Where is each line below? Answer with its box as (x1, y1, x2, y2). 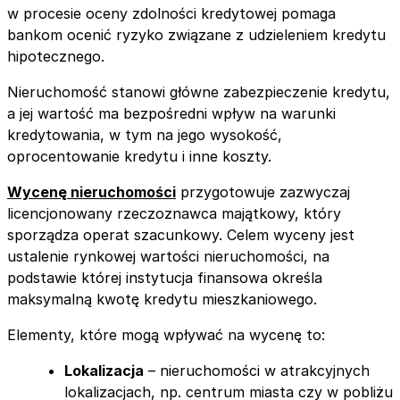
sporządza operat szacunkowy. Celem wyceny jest (7, 225, 354, 244)
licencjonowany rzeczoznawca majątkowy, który (7, 204, 341, 222)
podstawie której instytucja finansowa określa (7, 268, 322, 287)
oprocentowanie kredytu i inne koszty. (7, 146, 271, 165)
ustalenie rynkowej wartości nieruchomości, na (7, 246, 329, 265)
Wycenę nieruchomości (7, 182, 176, 201)
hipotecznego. (7, 46, 104, 65)
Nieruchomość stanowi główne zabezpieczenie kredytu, (7, 82, 390, 101)
